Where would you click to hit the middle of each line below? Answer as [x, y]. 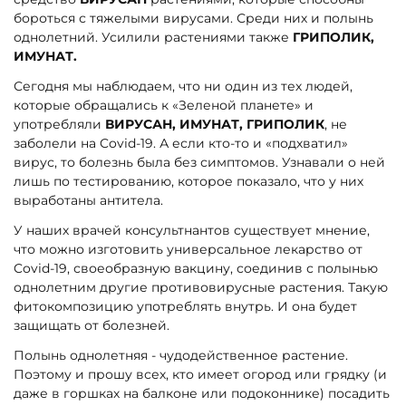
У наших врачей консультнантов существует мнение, [192, 231]
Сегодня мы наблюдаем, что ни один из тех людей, [183, 87]
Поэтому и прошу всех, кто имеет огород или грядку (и [200, 374]
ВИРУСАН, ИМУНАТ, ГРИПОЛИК [215, 125]
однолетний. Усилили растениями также [153, 38]
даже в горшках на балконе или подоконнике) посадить [202, 393]
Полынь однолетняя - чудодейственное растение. [181, 355]
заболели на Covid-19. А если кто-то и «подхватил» [181, 144]
